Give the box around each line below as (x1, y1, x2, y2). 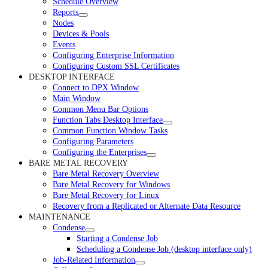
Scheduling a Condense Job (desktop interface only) (77, 244, 252, 254)
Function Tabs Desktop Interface (53, 115, 163, 124)
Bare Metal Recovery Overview (53, 169, 159, 178)
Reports (53, 7, 78, 17)
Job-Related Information (53, 255, 135, 264)
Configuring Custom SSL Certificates (53, 61, 179, 71)
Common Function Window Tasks (53, 126, 167, 135)
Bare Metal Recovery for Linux (53, 190, 159, 200)
